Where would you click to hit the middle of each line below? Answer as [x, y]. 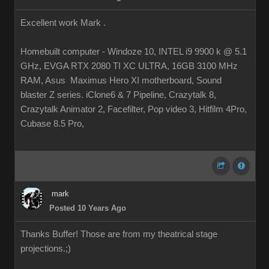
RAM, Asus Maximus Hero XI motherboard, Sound [121, 80]
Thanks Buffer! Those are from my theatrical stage [119, 234]
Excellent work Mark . [63, 23]
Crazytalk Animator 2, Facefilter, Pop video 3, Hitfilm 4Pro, [134, 109]
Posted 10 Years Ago [88, 208]
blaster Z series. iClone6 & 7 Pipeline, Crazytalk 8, [118, 95]
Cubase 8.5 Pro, [52, 124]
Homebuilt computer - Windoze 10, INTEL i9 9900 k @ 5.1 [134, 52]
